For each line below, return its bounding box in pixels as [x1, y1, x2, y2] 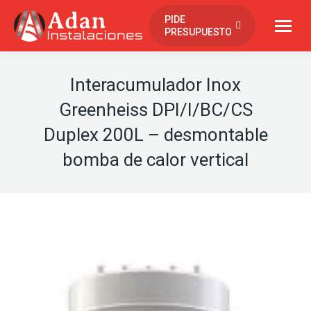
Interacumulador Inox [70, 74, 241, 95]
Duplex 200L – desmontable [43, 124, 268, 145]
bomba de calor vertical [62, 149, 249, 170]
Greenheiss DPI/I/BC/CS [58, 99, 253, 120]
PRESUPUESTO [165, 26, 232, 37]
